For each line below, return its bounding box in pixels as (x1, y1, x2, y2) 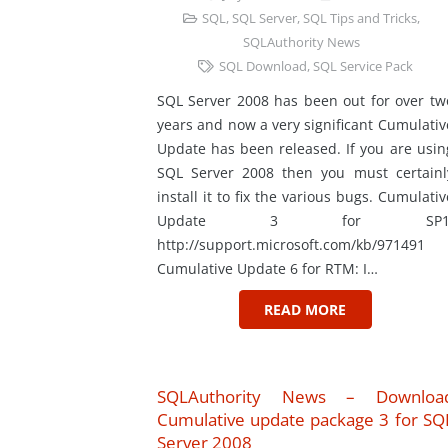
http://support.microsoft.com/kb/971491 (157, 234, 425, 254)
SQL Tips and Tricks (302, 9, 417, 27)
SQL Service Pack (312, 57, 413, 75)
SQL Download (218, 57, 307, 75)
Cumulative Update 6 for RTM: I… (157, 258, 378, 278)
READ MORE (264, 299, 347, 319)
